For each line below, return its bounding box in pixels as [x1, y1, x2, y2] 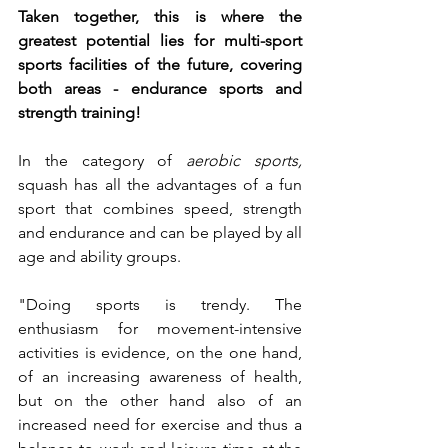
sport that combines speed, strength [18, 199, 302, 219]
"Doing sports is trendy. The [18, 295, 302, 315]
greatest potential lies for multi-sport [18, 31, 302, 51]
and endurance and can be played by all [18, 223, 302, 243]
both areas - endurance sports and [18, 79, 302, 99]
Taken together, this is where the [18, 7, 302, 27]
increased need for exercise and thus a [18, 415, 302, 435]
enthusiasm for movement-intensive [18, 319, 302, 339]
